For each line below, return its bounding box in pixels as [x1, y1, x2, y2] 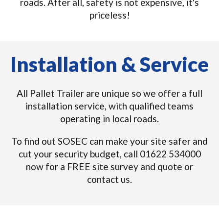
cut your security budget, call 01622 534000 [18, 148, 201, 159]
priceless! [89, 9, 130, 21]
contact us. [87, 174, 132, 185]
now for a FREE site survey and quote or [26, 161, 193, 172]
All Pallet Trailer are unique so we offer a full [17, 88, 202, 99]
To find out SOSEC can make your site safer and [11, 135, 208, 147]
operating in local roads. [60, 113, 159, 124]
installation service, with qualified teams [25, 100, 194, 111]
